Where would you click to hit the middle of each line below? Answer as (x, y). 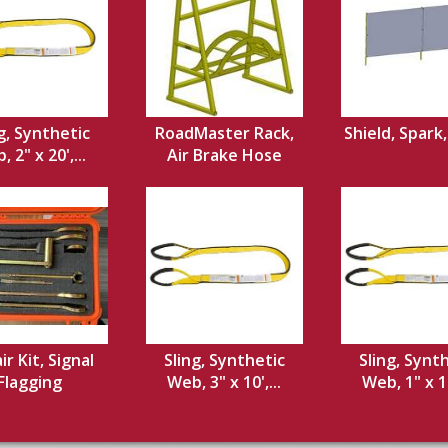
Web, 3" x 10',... (224, 382)
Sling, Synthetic (224, 360)
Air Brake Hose (224, 155)
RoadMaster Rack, (224, 133)
